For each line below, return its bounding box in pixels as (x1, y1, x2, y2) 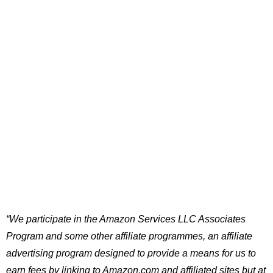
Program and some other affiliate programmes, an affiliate (6, 230, 252, 241)
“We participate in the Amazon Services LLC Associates (6, 213, 246, 224)
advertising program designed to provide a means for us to (6, 247, 256, 258)
